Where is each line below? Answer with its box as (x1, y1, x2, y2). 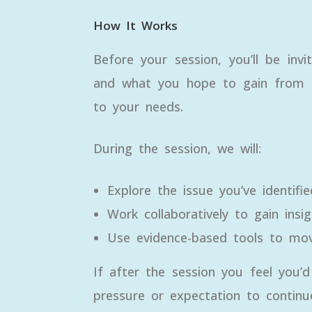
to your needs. (93, 98, 183, 115)
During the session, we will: (93, 140, 261, 157)
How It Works (93, 17, 178, 33)
